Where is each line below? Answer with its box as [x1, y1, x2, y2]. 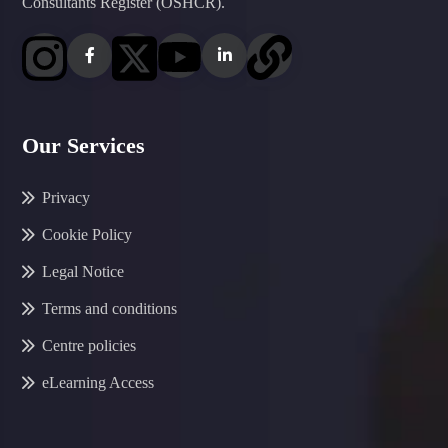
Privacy [42, 189, 90, 207]
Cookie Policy [42, 226, 132, 244]
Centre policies [42, 337, 136, 355]
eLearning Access [42, 374, 154, 392]
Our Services [22, 133, 145, 159]
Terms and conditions [42, 300, 177, 318]
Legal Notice [42, 263, 124, 281]
